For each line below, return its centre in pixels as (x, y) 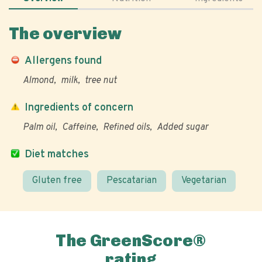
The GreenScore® (131, 241)
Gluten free (57, 181)
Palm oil (39, 127)
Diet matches (57, 155)
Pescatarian (132, 181)
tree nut (101, 81)
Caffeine (79, 127)
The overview (65, 34)
